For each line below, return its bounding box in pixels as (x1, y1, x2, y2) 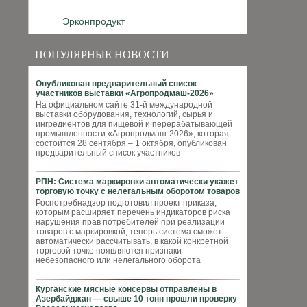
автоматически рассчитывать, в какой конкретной (36, 236, 228, 246)
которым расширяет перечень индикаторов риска (36, 208, 230, 217)
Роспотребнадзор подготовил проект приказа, (36, 198, 217, 208)
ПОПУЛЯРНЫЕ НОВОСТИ (35, 49, 169, 60)
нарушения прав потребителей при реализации (36, 217, 225, 227)
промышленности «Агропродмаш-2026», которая (36, 129, 229, 138)
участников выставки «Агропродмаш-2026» (36, 88, 214, 98)
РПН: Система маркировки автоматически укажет (36, 177, 238, 186)
